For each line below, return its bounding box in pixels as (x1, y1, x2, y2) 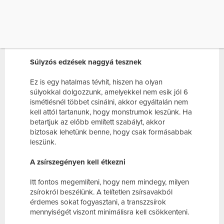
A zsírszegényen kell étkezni (30, 157, 125, 167)
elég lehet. (30, 37, 63, 47)
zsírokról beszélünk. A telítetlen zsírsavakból (30, 187, 172, 197)
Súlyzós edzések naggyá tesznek (30, 57, 141, 67)
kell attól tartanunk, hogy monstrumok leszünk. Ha (30, 107, 192, 117)
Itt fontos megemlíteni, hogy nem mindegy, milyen (30, 177, 189, 187)
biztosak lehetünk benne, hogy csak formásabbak (30, 127, 192, 137)
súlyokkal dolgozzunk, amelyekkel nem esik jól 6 (30, 87, 188, 97)
